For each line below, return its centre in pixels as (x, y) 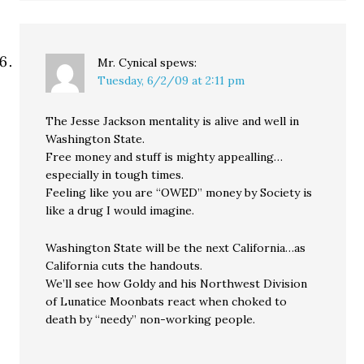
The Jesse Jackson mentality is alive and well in (173, 121)
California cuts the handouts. (124, 266)
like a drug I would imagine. (120, 210)
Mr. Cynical (128, 63)
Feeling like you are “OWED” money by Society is (179, 193)
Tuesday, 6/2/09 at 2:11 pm (171, 80)
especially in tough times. (115, 175)
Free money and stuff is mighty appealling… (165, 157)
